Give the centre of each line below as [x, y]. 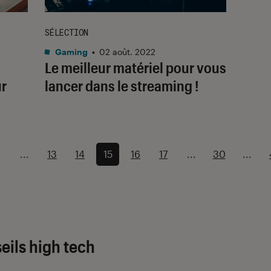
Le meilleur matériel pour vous [135, 67]
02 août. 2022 [127, 51]
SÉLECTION [67, 32]
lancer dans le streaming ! [122, 85]
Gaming [70, 51]
